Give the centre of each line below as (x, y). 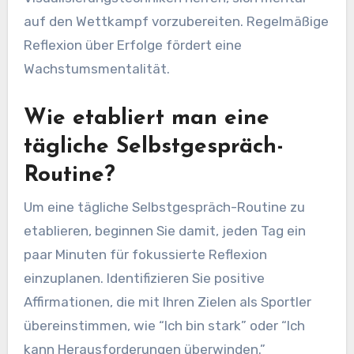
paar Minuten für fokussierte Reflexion (145, 254)
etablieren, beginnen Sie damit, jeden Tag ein (164, 230)
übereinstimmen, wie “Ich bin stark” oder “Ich (164, 325)
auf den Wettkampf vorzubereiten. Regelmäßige (176, 22)
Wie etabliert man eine (146, 119)
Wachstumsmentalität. (96, 69)
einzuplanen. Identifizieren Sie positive (144, 278)
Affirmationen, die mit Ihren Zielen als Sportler (167, 301)
